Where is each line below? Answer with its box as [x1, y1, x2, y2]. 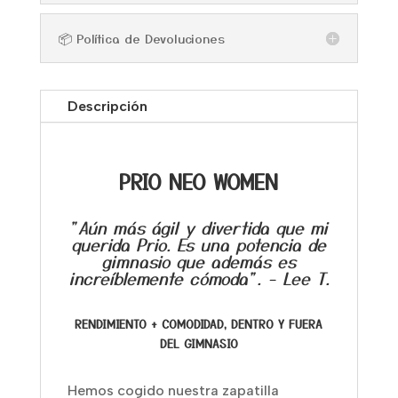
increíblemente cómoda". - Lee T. [68, 266, 330, 291]
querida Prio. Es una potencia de [71, 232, 327, 257]
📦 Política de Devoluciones [58, 29, 225, 48]
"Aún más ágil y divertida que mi [69, 215, 329, 240]
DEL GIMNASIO [159, 335, 238, 353]
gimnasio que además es [101, 249, 297, 274]
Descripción [67, 98, 147, 115]
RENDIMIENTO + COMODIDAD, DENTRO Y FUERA [75, 315, 323, 333]
